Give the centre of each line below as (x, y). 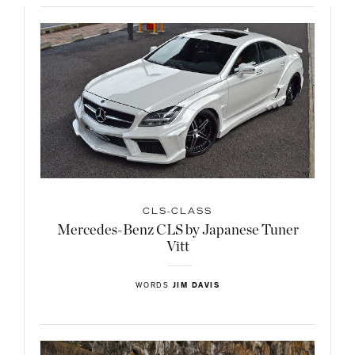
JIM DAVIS (196, 286)
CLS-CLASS (177, 213)
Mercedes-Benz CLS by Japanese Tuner (177, 231)
